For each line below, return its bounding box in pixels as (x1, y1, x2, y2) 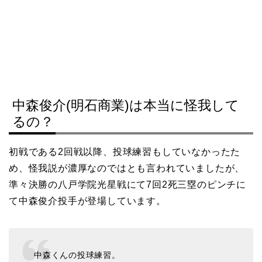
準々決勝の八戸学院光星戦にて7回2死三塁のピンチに (9, 179, 246, 189)
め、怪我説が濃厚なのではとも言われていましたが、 (9, 163, 245, 173)
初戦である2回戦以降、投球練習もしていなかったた (9, 146, 241, 157)
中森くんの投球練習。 (34, 250, 120, 260)
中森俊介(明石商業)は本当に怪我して (12, 97, 239, 113)
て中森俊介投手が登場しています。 (9, 195, 166, 206)
